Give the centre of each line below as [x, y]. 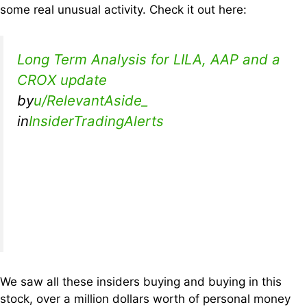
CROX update [62, 80]
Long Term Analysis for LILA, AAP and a [149, 60]
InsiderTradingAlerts [96, 121]
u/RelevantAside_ [91, 101]
